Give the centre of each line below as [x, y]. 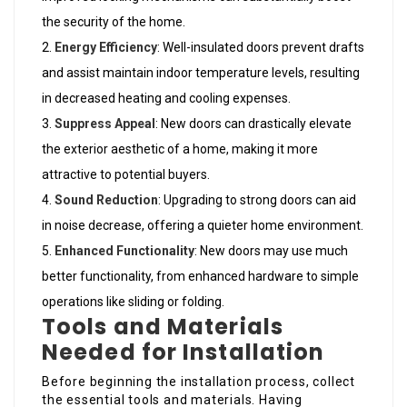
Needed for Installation [184, 352]
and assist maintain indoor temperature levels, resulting [201, 72]
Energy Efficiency [106, 47]
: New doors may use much [271, 250]
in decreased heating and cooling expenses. [166, 98]
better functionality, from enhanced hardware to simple [200, 276]
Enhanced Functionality [124, 250]
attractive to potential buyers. [126, 174]
